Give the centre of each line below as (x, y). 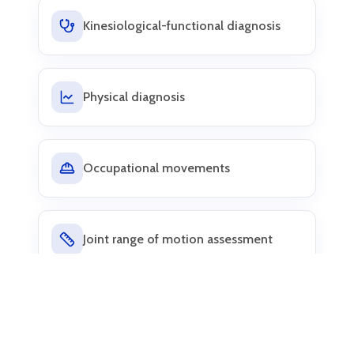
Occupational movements (156, 168)
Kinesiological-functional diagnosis (182, 26)
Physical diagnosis (134, 97)
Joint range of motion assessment (178, 239)
